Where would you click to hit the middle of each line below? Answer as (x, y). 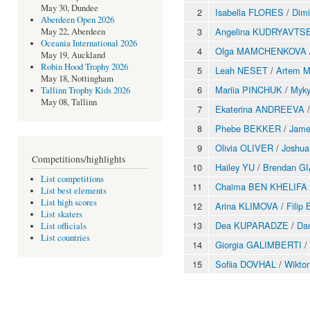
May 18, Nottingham (77, 79)
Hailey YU (235, 167)
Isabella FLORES (249, 12)
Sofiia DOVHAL (246, 264)
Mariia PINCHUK (249, 89)
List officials (63, 226)
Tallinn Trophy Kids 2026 (85, 91)
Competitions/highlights (79, 159)
